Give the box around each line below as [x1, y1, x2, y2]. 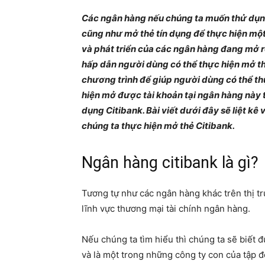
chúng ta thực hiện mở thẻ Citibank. [82, 120, 235, 131]
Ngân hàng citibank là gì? [82, 153, 258, 172]
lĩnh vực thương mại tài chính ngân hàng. [82, 203, 250, 214]
